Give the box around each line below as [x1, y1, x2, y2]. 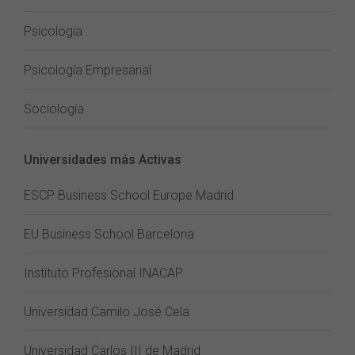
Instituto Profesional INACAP [24, 265, 183, 281]
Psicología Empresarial [24, 63, 151, 78]
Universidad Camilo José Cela [24, 304, 189, 319]
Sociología [24, 101, 84, 116]
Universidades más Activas [24, 152, 181, 167]
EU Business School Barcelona [24, 227, 194, 242]
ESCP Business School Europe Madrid [24, 188, 234, 203]
